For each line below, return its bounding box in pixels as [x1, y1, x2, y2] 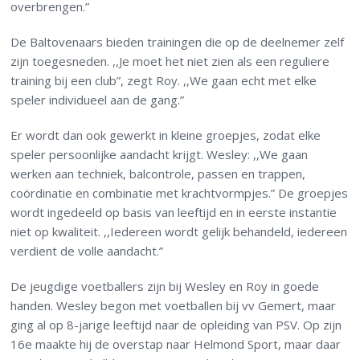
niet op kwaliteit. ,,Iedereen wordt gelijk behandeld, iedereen [10, 223, 348, 240]
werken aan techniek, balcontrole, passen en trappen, [10, 166, 306, 182]
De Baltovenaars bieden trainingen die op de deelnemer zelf [10, 34, 345, 51]
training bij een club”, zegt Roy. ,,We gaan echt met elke [10, 72, 317, 89]
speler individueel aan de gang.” [10, 92, 185, 108]
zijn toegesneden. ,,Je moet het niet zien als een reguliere [10, 53, 330, 70]
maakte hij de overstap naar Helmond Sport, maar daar [32, 336, 342, 353]
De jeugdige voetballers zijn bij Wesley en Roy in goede [10, 278, 320, 295]
